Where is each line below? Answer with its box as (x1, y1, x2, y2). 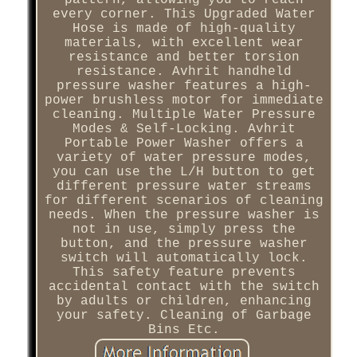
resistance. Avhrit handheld (76, 64, 292, 79)
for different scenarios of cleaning (44, 193, 324, 208)
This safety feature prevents (72, 265, 296, 280)
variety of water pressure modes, (56, 150, 312, 165)
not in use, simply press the (72, 222, 296, 237)
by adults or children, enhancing (56, 293, 312, 308)
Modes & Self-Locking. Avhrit (72, 121, 296, 136)
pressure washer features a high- (56, 78, 312, 93)
